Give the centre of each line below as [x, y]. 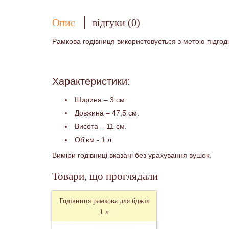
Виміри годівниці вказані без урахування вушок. [132, 155]
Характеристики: [91, 81]
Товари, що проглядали [105, 176]
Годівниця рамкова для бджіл [104, 201]
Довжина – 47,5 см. [107, 113]
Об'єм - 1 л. [94, 140]
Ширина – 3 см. [101, 100]
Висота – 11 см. [101, 126]
